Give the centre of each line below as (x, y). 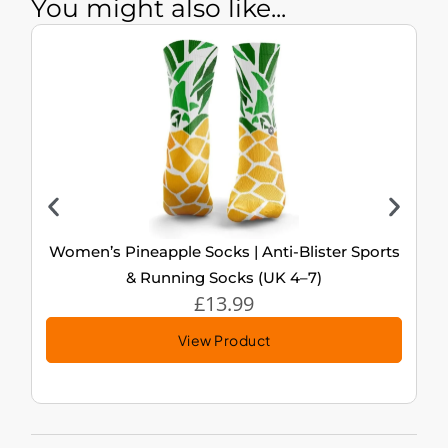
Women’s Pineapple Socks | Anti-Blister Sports (224, 252)
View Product (224, 340)
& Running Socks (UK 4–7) (224, 278)
